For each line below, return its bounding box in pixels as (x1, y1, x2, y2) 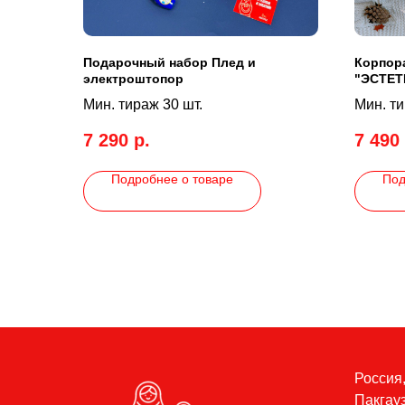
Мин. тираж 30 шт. (83, 97, 202, 113)
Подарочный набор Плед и (83, 55, 256, 71)
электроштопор (83, 71, 184, 87)
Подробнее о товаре (111, 171, 233, 186)
